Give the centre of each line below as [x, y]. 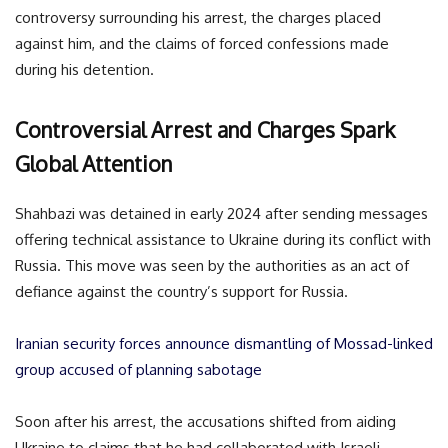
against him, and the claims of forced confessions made [202, 43]
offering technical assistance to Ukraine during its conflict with [223, 239]
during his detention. [84, 69]
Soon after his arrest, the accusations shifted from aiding [205, 421]
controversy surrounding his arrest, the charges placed [198, 17]
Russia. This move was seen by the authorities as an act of [212, 265]
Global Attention [93, 163]
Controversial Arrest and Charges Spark [205, 129]
